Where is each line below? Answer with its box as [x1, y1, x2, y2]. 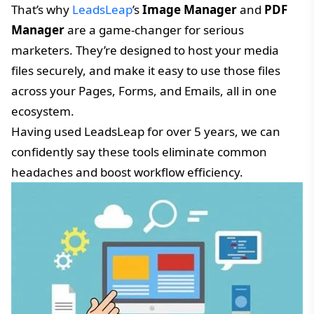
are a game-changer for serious [64, 21, 244, 38]
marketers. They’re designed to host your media [11, 41, 279, 58]
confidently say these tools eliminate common [11, 143, 267, 160]
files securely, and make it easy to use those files [11, 62, 280, 78]
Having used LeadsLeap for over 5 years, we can [11, 123, 280, 139]
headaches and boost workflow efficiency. [11, 163, 243, 180]
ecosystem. [11, 102, 74, 119]
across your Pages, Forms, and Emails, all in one [11, 82, 277, 99]
